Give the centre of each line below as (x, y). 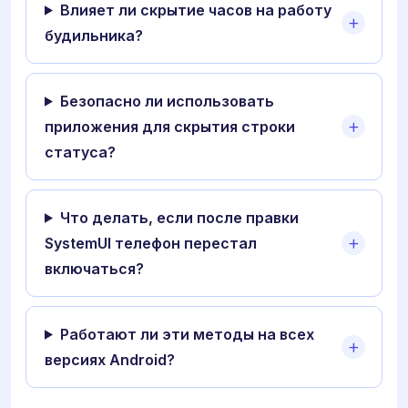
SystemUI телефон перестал (151, 243)
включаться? (94, 268)
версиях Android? (110, 359)
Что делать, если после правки (179, 217)
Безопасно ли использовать (167, 101)
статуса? (80, 152)
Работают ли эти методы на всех (187, 334)
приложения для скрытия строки (170, 126)
